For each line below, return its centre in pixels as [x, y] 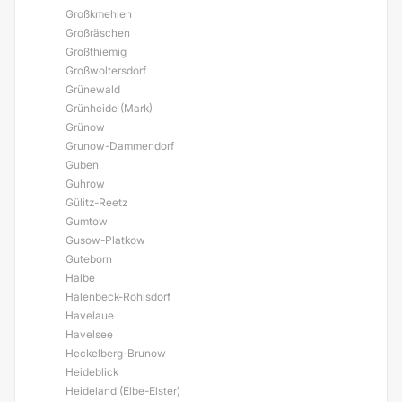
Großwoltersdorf [106, 70]
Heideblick [92, 372]
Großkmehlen [99, 14]
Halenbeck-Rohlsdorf [118, 297]
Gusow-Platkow [105, 240]
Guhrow [85, 184]
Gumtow [87, 221]
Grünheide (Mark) [109, 108]
